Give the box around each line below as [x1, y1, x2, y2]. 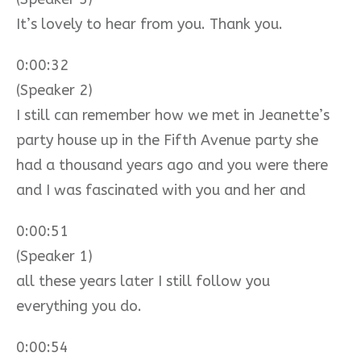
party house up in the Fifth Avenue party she [16, 131, 318, 149]
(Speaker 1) [16, 247, 93, 265]
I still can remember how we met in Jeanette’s [16, 106, 330, 124]
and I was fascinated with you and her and [16, 180, 305, 199]
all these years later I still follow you [16, 272, 270, 290]
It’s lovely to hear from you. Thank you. [16, 15, 283, 33]
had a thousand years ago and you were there [16, 156, 328, 174]
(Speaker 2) [16, 81, 93, 99]
